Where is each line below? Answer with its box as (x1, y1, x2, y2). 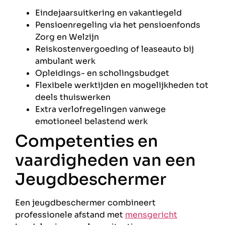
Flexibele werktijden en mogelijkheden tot (35, 80, 208, 91)
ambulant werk (35, 56, 95, 67)
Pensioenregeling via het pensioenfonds (35, 20, 200, 31)
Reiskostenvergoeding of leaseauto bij (35, 44, 194, 55)
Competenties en (15, 131, 158, 152)
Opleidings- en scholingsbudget (35, 68, 169, 79)
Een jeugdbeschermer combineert (15, 197, 156, 208)
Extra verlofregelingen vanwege (35, 104, 166, 115)
